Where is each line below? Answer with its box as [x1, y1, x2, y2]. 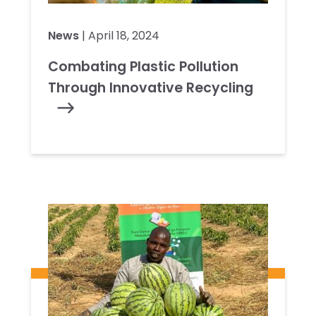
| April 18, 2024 [79, 27, 159, 44]
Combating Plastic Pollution [48, 56, 238, 76]
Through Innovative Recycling [48, 78, 253, 97]
